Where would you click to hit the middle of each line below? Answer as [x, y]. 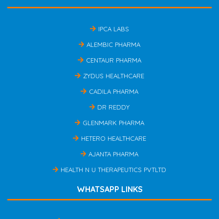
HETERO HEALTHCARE [113, 138]
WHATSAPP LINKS [109, 189]
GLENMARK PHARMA [114, 122]
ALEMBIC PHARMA [114, 44]
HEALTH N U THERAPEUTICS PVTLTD [114, 169]
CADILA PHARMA [113, 91]
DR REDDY [114, 107]
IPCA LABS [113, 29]
